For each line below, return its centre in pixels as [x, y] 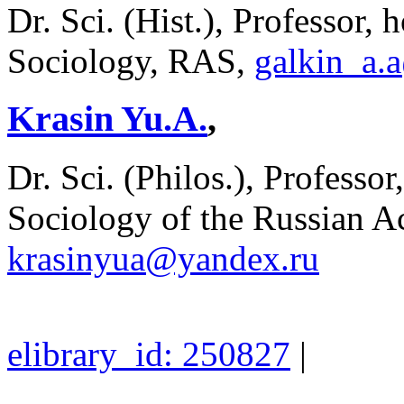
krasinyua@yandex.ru [163, 259]
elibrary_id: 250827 [149, 354]
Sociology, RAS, [131, 60]
